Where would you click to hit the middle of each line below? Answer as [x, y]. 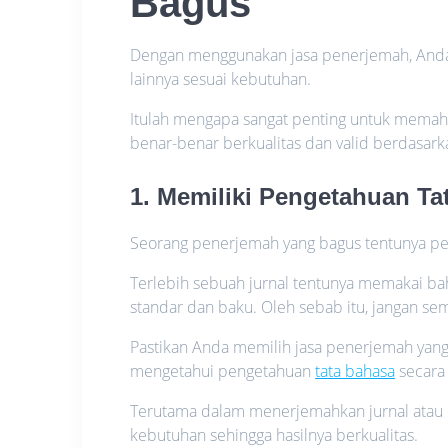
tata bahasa [355, 370]
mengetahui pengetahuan [223, 370]
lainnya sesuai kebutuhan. [221, 78]
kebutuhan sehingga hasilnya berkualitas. [274, 434]
